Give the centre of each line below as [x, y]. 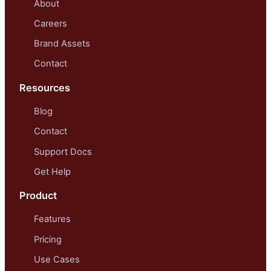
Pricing [48, 239]
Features [52, 219]
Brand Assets [62, 44]
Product [38, 196]
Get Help [52, 171]
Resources [45, 87]
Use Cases [57, 259]
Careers [51, 24]
